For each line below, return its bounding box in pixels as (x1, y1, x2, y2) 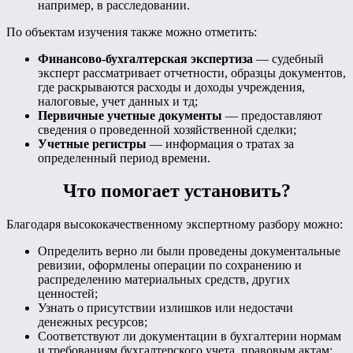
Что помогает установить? (62, 180, 291, 202)
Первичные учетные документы (38, 108, 222, 122)
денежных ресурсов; (38, 315, 147, 329)
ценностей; (38, 287, 98, 301)
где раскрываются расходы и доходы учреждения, (38, 80, 305, 94)
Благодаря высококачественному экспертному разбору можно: (6, 217, 343, 232)
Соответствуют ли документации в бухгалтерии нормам (38, 329, 341, 344)
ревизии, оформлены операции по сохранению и (38, 258, 302, 273)
